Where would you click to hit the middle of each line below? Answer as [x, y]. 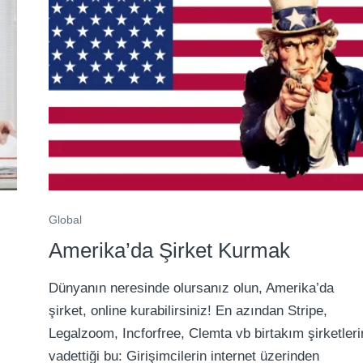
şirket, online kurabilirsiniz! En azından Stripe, [188, 311]
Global [66, 220]
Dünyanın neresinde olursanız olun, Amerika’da [192, 288]
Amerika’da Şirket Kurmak [170, 251]
